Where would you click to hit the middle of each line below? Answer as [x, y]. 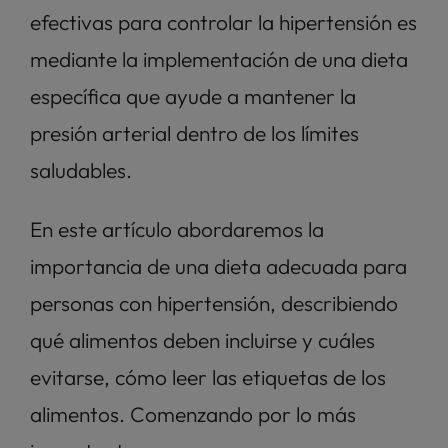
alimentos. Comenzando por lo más [193, 414]
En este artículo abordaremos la [177, 229]
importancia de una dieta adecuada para [218, 266]
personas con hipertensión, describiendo [214, 303]
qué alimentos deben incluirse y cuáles [202, 340]
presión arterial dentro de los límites [194, 133]
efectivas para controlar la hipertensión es [223, 22]
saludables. [83, 170]
